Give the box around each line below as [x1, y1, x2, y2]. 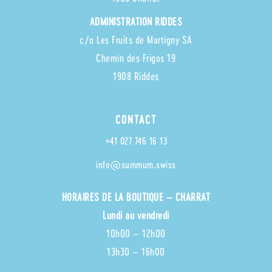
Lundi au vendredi [103, 208, 169, 221]
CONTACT [115, 112, 157, 126]
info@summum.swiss [96, 158, 176, 170]
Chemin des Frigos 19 [96, 51, 176, 64]
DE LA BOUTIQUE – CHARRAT [102, 190, 211, 203]
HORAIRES [61, 190, 103, 203]
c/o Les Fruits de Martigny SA [80, 33, 192, 46]
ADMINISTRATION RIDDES [89, 15, 183, 27]
